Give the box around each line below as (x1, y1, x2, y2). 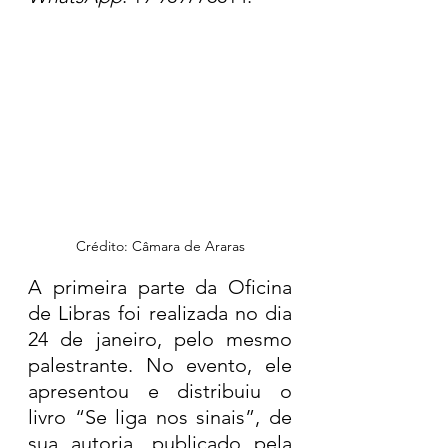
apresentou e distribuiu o (28, 378, 292, 403)
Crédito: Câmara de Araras (75, 236, 245, 255)
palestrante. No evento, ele (28, 352, 292, 377)
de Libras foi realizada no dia (28, 300, 292, 325)
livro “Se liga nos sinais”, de (28, 404, 292, 429)
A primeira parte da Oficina (28, 274, 292, 299)
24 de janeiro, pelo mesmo (28, 326, 292, 351)
